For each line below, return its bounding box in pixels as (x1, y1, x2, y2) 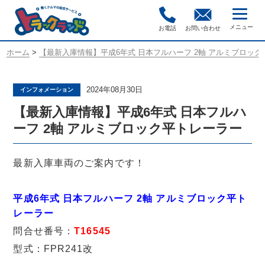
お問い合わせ (185, 25, 221, 31)
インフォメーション (20, 86, 74, 93)
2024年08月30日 (86, 85, 143, 94)
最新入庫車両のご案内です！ (13, 158, 145, 168)
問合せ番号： (13, 226, 75, 236)
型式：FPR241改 (13, 244, 93, 254)
